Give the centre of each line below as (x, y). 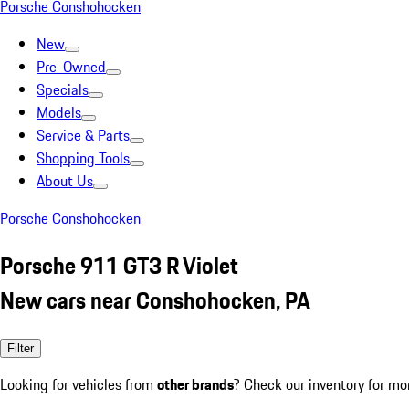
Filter (21, 348)
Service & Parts (83, 135)
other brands (195, 384)
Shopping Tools (83, 158)
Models (59, 112)
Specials (63, 89)
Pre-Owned (71, 67)
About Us (65, 181)
